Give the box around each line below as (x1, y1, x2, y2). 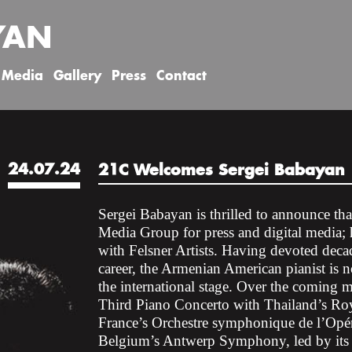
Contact (156, 70, 207, 83)
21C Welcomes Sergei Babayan (98, 163, 345, 179)
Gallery (53, 70, 101, 83)
